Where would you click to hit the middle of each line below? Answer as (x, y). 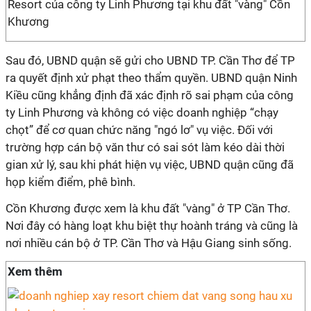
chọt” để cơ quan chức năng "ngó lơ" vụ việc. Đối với (139, 130)
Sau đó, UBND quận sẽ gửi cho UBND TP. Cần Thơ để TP (150, 60)
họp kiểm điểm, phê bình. (70, 182)
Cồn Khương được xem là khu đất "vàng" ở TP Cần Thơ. (148, 208)
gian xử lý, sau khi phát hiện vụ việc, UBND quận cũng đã (150, 165)
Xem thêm (35, 271)
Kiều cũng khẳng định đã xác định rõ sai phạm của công (150, 95)
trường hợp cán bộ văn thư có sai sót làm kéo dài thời (145, 147)
